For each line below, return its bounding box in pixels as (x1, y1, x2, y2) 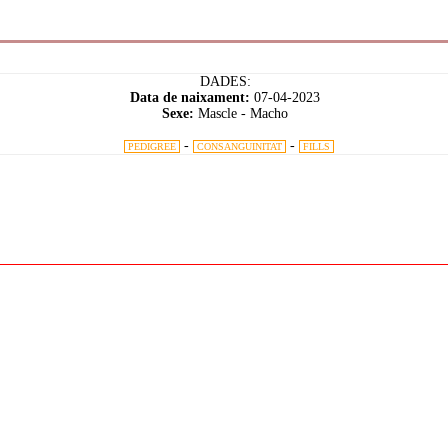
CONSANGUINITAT (194, 141, 285, 152)
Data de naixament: (130, 90, 254, 105)
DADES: (199, 74, 251, 89)
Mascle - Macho (194, 106, 288, 121)
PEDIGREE (125, 141, 179, 152)
